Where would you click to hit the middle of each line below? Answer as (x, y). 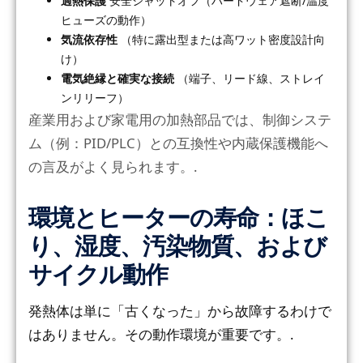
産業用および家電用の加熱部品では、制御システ (180, 119)
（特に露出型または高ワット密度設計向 (221, 39)
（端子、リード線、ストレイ (250, 78)
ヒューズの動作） (106, 19)
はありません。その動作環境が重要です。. (161, 334)
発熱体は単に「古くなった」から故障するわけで (180, 310)
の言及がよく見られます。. (113, 166)
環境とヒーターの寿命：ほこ (178, 218)
